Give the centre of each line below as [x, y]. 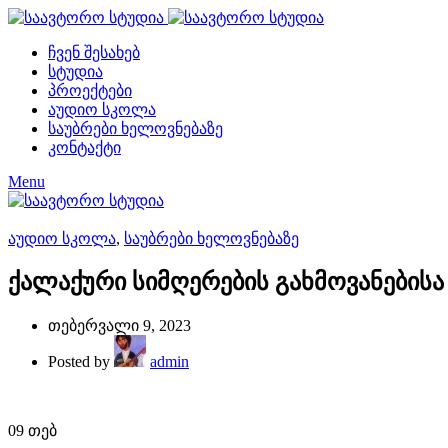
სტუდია [75, 71]
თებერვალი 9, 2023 [119, 325]
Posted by [81, 361]
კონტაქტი [84, 147]
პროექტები [90, 90]
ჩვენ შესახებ [94, 52]
